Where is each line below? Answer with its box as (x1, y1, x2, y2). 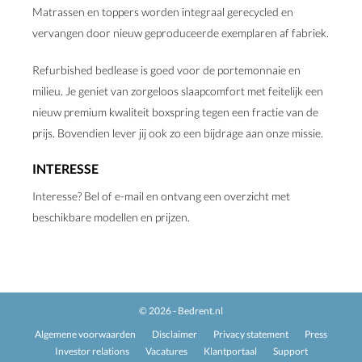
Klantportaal (203, 345, 257, 357)
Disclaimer (152, 328, 197, 340)
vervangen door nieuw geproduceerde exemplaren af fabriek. (32, 26, 329, 40)
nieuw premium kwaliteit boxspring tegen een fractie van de (32, 105, 318, 119)
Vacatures (145, 345, 187, 357)
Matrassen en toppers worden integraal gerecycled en (32, 5, 293, 19)
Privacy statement (213, 328, 288, 340)
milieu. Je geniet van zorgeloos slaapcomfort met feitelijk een (32, 84, 323, 98)
